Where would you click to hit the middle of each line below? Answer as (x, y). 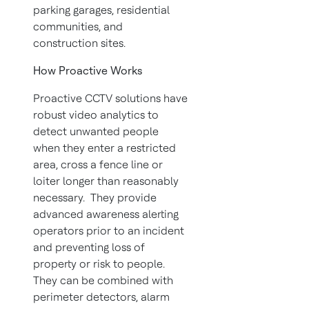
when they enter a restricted (104, 148)
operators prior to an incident (109, 231)
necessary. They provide (95, 198)
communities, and (78, 27)
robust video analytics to (96, 115)
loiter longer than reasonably (106, 181)
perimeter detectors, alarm (101, 297)
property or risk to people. (100, 264)
